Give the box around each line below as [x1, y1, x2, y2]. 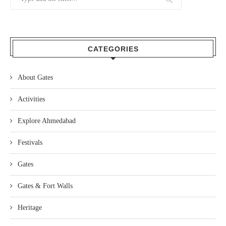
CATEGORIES [87, 44, 139, 53]
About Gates [18, 73, 53, 81]
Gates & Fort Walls [18, 182, 73, 190]
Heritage [18, 203, 42, 211]
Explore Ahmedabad [18, 117, 76, 125]
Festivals [18, 138, 42, 146]
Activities [18, 95, 45, 103]
